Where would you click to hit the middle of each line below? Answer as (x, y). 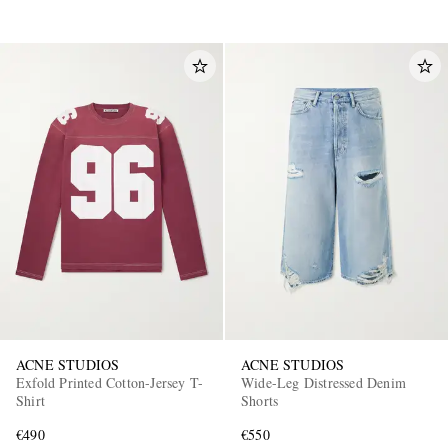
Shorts (260, 400)
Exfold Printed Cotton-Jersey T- (110, 382)
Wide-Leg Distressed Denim (323, 382)
